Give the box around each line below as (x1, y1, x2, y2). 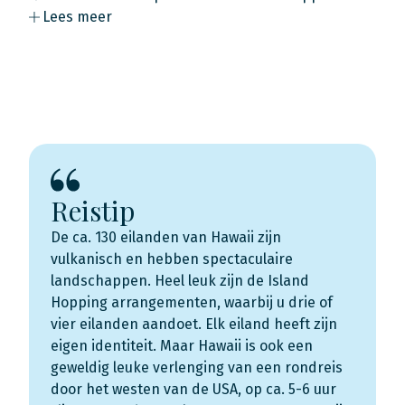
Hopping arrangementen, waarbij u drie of (51, 294, 333, 311)
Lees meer (42, 8, 112, 25)
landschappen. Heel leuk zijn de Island (51, 272, 309, 289)
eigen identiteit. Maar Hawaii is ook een (51, 337, 313, 354)
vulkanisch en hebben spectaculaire (51, 250, 293, 268)
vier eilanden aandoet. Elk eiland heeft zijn (51, 316, 337, 333)
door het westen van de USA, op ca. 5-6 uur (51, 381, 336, 398)
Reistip (51, 193, 135, 229)
